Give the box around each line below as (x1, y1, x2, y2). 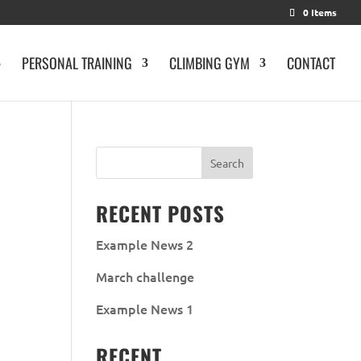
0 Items (303, 6, 337, 19)
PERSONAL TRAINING (22, 52, 132, 73)
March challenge (96, 268, 195, 285)
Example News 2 (96, 235, 194, 253)
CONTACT (287, 52, 335, 73)
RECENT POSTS (96, 198, 226, 228)
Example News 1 (96, 300, 194, 317)
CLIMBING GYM (169, 52, 250, 73)
